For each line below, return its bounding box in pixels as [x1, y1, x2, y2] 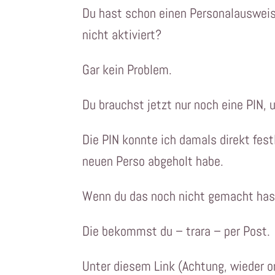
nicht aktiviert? [82, 26, 162, 44]
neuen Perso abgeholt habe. [82, 152, 224, 170]
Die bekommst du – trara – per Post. [82, 222, 271, 240]
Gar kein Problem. [82, 61, 172, 79]
